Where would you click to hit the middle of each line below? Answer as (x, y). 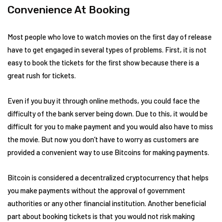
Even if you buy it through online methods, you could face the (104, 100)
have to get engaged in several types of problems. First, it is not (107, 49)
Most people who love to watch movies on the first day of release (110, 36)
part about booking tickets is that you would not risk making (101, 216)
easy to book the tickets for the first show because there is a (103, 62)
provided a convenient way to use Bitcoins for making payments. (108, 152)
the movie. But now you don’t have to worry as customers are (103, 139)
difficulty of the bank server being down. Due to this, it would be (108, 113)
